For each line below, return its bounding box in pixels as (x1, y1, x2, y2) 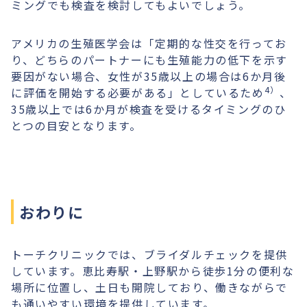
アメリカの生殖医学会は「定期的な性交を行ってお (11, 35, 287, 51)
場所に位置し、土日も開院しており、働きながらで (11, 279, 288, 295)
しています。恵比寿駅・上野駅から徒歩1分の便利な (11, 262, 295, 279)
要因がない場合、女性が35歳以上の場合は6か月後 (11, 68, 286, 84)
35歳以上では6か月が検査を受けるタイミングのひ (11, 101, 286, 117)
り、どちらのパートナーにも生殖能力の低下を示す (11, 51, 288, 68)
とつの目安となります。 (11, 117, 142, 134)
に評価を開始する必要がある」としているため (11, 84, 265, 101)
